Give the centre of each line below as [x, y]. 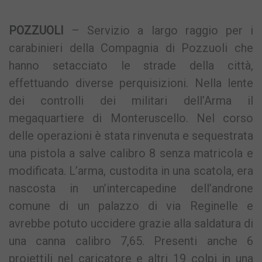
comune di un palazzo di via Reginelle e [131, 206]
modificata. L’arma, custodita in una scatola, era [131, 170]
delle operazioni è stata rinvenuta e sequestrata [131, 135]
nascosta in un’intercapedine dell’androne [131, 188]
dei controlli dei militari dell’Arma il [131, 100]
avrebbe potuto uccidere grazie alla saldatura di [131, 223]
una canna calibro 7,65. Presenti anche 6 [131, 241]
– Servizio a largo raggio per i [158, 30]
